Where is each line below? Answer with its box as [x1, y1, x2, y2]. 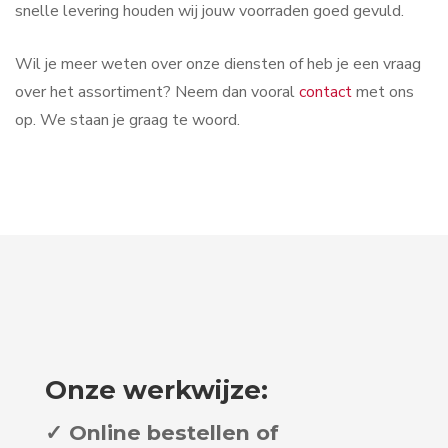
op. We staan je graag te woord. [15, 109, 240, 132]
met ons [352, 81, 414, 104]
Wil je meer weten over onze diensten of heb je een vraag [15, 53, 421, 76]
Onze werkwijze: [45, 374, 268, 406]
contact [299, 81, 352, 104]
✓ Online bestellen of [45, 420, 279, 446]
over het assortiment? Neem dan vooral [15, 81, 299, 104]
